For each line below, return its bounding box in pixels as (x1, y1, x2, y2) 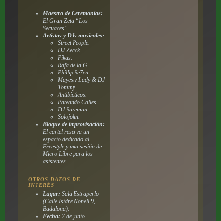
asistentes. (42, 157, 67, 165)
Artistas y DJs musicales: (42, 32, 104, 39)
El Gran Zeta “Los (42, 17, 88, 24)
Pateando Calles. (57, 98, 98, 106)
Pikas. (57, 54, 72, 61)
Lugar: (42, 190, 60, 197)
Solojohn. (57, 113, 80, 120)
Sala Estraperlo (60, 190, 99, 197)
